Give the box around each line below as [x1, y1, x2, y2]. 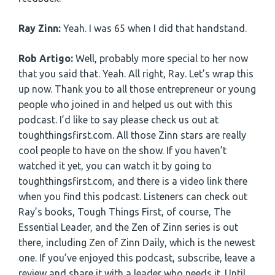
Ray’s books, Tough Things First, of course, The [18, 206, 231, 218]
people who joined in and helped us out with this [18, 99, 233, 110]
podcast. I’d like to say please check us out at [18, 114, 219, 126]
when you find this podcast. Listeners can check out [18, 191, 247, 203]
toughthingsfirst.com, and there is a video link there [18, 176, 247, 187]
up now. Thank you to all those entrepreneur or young [18, 83, 256, 95]
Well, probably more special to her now [76, 53, 248, 64]
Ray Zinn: [18, 23, 63, 34]
